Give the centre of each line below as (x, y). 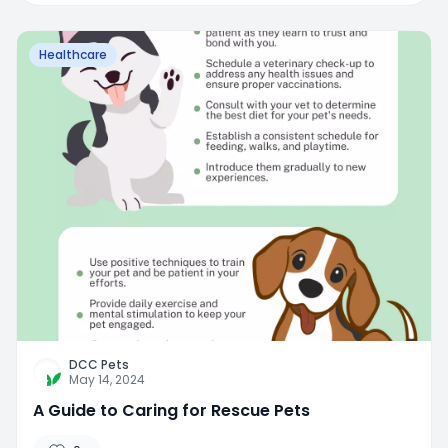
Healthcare (73, 54)
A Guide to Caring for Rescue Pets (171, 411)
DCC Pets (99, 365)
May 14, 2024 (107, 380)
